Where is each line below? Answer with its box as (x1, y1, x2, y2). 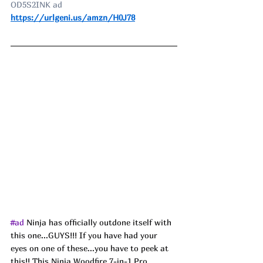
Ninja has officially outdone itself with (26, 217, 174, 228)
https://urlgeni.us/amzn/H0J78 (11, 12, 135, 22)
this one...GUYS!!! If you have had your (11, 230, 160, 241)
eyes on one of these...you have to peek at (11, 243, 171, 254)
